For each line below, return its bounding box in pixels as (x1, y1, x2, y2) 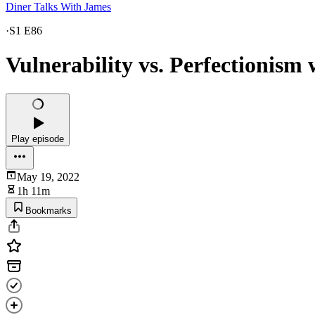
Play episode (11, 133, 64, 144)
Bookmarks (25, 205, 72, 216)
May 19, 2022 (17, 170, 79, 183)
